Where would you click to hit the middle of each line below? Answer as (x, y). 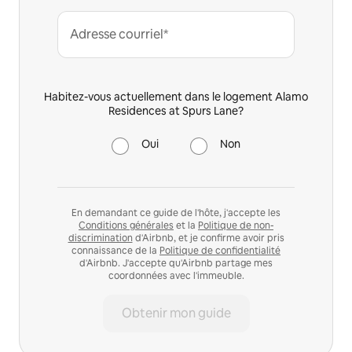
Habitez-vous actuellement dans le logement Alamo (176, 96)
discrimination (100, 238)
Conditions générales (126, 225)
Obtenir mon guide (176, 313)
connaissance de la (115, 250)
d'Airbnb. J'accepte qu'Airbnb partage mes (176, 263)
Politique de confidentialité (220, 250)
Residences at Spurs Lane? (176, 110)
